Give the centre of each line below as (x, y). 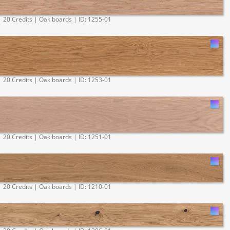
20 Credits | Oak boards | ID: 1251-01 (57, 137)
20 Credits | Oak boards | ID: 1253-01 (57, 80)
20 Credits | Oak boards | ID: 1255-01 (57, 20)
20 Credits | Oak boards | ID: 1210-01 (57, 186)
